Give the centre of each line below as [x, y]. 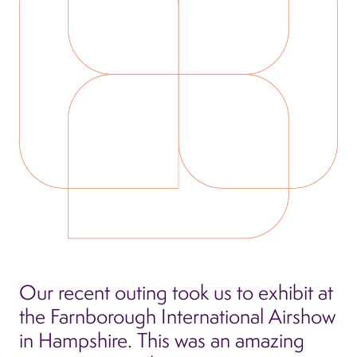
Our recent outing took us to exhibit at [176, 292]
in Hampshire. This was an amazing [162, 339]
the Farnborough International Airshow [177, 316]
